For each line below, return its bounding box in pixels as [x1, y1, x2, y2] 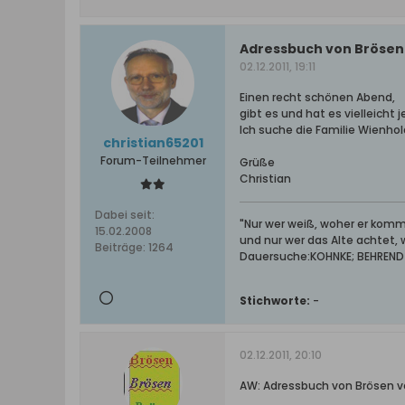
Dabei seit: [95, 207, 155, 222]
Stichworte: [240, 293, 310, 308]
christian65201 [102, 134, 203, 152]
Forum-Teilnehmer [99, 153, 206, 168]
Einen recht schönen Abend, [240, 89, 395, 105]
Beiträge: [95, 240, 146, 255]
